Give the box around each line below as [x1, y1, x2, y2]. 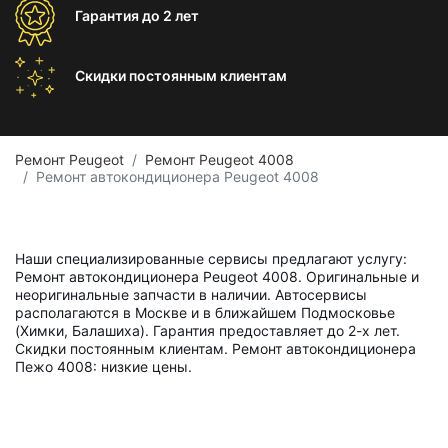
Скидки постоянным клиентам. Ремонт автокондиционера [15, 340, 416, 357]
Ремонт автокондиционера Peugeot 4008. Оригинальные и [15, 268, 419, 285]
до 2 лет [142, 7, 199, 24]
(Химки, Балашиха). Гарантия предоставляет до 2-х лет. [15, 322, 400, 339]
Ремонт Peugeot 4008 [145, 151, 294, 168]
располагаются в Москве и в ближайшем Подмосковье [15, 304, 395, 321]
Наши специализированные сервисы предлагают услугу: [15, 250, 407, 267]
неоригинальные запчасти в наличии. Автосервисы [15, 286, 367, 303]
